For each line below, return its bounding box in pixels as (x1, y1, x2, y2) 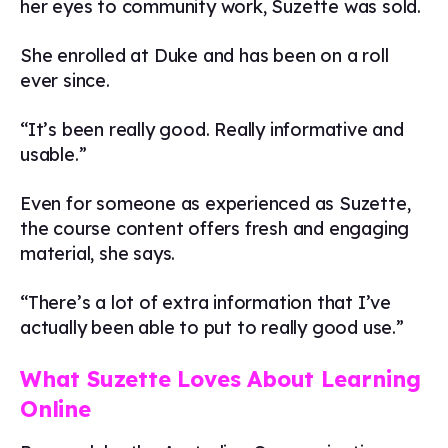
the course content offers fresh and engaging (20, 217, 410, 240)
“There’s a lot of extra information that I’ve (20, 291, 391, 314)
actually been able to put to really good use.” (20, 316, 404, 339)
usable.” (20, 143, 87, 166)
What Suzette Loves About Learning (20, 365, 421, 393)
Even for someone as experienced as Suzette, (20, 192, 411, 215)
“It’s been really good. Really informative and (20, 118, 404, 141)
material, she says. (20, 242, 176, 265)
